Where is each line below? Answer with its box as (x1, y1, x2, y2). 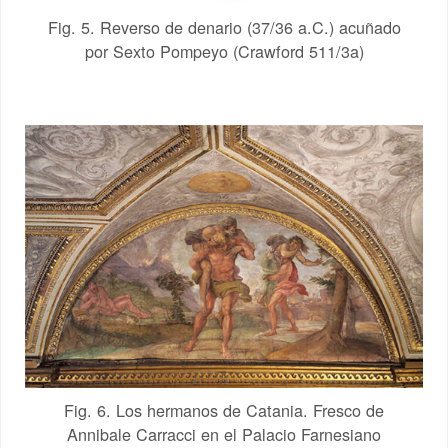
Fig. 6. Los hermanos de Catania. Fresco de (64, 397, 384, 422)
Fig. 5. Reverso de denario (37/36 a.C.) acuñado (47, 14, 401, 39)
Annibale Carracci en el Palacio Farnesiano (67, 421, 381, 446)
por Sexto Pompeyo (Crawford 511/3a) (84, 38, 364, 63)
